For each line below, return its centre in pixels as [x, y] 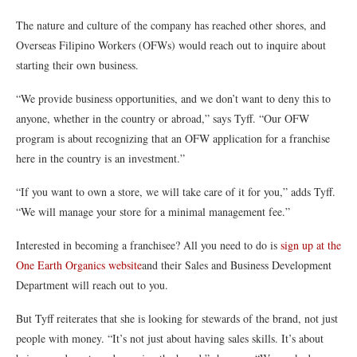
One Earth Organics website [79, 265]
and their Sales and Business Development [237, 265]
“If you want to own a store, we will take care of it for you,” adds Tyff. [176, 192]
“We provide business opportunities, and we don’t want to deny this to [173, 99]
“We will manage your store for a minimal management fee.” [153, 212]
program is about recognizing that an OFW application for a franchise [173, 139]
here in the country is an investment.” [100, 159]
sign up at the [311, 245]
